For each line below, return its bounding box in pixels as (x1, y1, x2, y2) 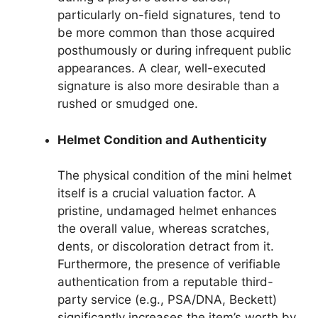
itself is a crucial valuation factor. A (57, 186, 256, 200)
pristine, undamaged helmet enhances (57, 204, 277, 218)
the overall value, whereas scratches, (57, 221, 270, 236)
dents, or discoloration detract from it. (57, 239, 274, 253)
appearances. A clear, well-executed (57, 61, 266, 75)
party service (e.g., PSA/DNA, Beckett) (57, 292, 277, 307)
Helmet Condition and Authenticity (57, 132, 267, 147)
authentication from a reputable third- (57, 275, 273, 289)
